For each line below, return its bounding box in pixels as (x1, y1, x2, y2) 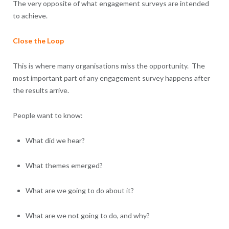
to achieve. (12, 11, 51, 20)
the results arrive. (12, 86, 71, 95)
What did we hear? (25, 136, 86, 145)
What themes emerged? (25, 161, 104, 170)
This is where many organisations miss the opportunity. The (12, 61, 205, 71)
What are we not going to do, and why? (25, 211, 151, 220)
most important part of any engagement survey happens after (12, 74, 210, 83)
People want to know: (12, 111, 84, 120)
